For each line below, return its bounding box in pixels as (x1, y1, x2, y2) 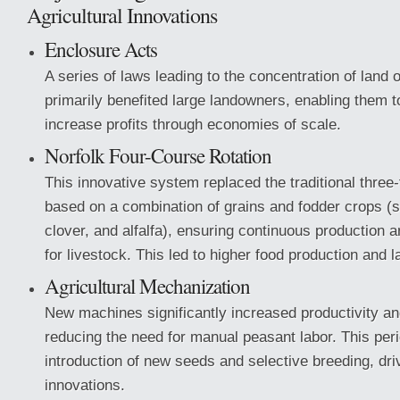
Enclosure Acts (45, 36, 157, 62)
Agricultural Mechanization (45, 272, 250, 299)
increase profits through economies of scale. (45, 115, 341, 133)
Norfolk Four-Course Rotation (45, 142, 271, 169)
